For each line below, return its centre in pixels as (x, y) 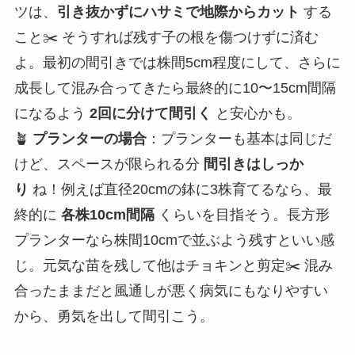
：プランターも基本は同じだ (239, 139)
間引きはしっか (253, 164)
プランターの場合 (89, 139)
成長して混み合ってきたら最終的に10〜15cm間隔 (175, 88)
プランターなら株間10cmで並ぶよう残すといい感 (174, 240)
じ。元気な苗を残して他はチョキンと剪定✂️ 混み (173, 266)
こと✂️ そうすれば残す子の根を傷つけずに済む (166, 38)
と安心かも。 (256, 114)
